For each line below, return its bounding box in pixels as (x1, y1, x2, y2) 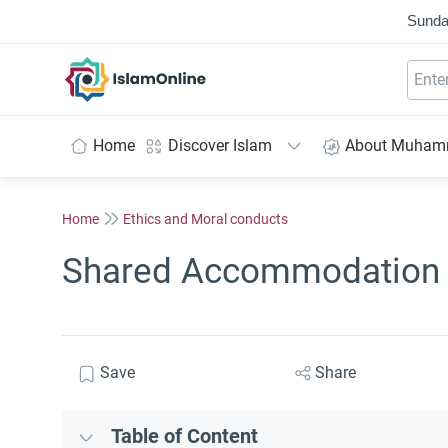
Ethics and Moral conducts (123, 210, 288, 227)
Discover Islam (168, 136, 272, 155)
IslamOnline (135, 57, 220, 77)
